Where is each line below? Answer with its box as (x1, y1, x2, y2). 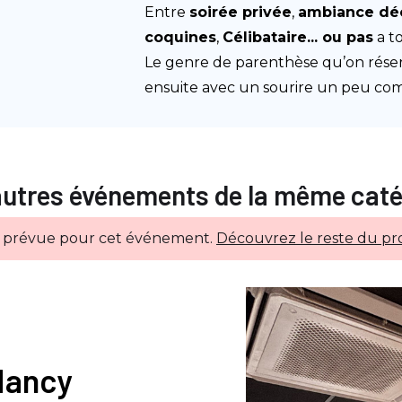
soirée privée (189, 4, 293, 21)
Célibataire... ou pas (223, 29, 374, 46)
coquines (144, 29, 217, 46)
